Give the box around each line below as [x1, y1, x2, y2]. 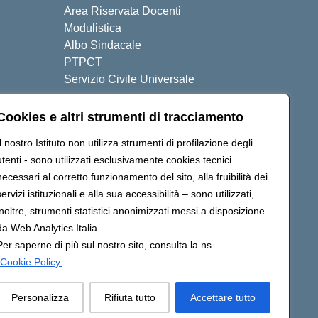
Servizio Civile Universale [64, 73, 194, 85]
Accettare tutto [190, 292, 256, 303]
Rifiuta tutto [104, 292, 155, 303]
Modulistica [64, 22, 121, 34]
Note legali [121, 113, 177, 125]
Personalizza [11, 292, 69, 303]
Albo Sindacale [64, 39, 141, 51]
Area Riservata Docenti [64, 5, 181, 17]
